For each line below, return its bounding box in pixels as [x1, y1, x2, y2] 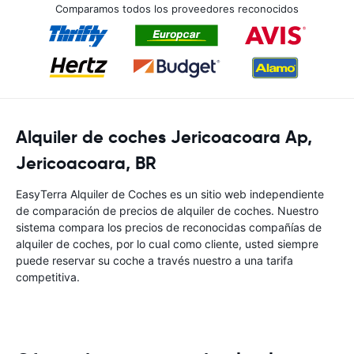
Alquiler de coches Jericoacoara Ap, [16, 126, 312, 148]
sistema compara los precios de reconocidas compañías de [16, 220, 322, 234]
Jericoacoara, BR [16, 153, 156, 174]
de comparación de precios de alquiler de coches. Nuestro [16, 204, 318, 217]
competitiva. [16, 270, 80, 284]
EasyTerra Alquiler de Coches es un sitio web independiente [16, 187, 324, 201]
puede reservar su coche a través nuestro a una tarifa [16, 254, 293, 267]
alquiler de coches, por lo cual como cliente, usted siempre [16, 237, 318, 250]
